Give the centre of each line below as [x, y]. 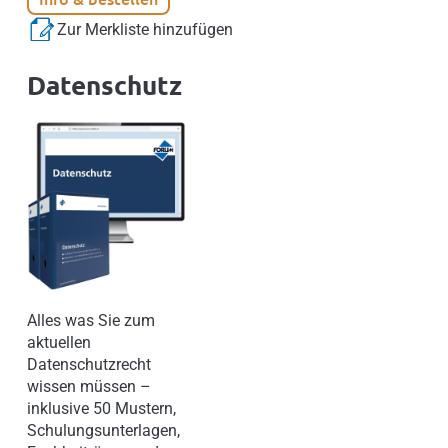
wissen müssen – [89, 387]
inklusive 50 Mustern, [101, 409]
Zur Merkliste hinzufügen [145, 30]
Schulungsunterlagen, [103, 431]
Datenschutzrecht [89, 365]
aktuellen [59, 343]
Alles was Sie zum [91, 321]
